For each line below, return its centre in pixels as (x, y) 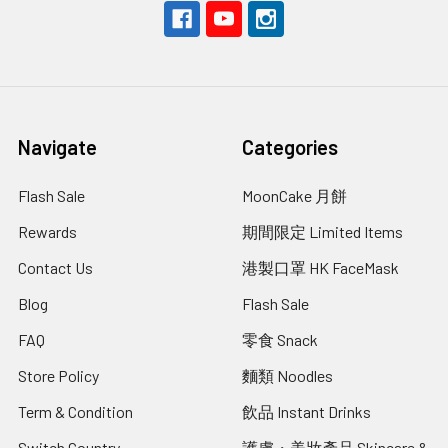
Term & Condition (75, 412)
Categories (290, 147)
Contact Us (55, 268)
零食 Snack (280, 340)
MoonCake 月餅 (294, 196)
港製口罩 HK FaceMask (320, 268)
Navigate (57, 147)
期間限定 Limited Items (322, 232)
